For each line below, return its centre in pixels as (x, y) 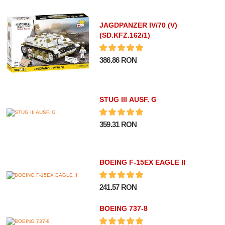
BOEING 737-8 (123, 209)
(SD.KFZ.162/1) (125, 35)
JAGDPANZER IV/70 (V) (138, 25)
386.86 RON (118, 60)
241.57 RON (118, 187)
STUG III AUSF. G (128, 100)
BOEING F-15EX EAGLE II (142, 162)
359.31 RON (118, 125)
